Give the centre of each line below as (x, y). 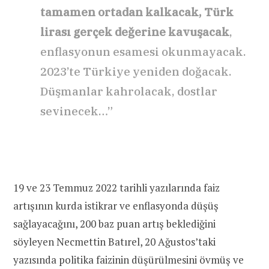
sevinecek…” (77, 111)
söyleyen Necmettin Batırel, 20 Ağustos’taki (114, 242)
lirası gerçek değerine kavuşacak (135, 32)
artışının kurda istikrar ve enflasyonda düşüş (116, 206)
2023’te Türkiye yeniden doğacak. (136, 72)
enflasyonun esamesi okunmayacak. (143, 52)
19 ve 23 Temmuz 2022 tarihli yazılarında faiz (116, 188)
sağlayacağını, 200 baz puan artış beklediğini (114, 224)
